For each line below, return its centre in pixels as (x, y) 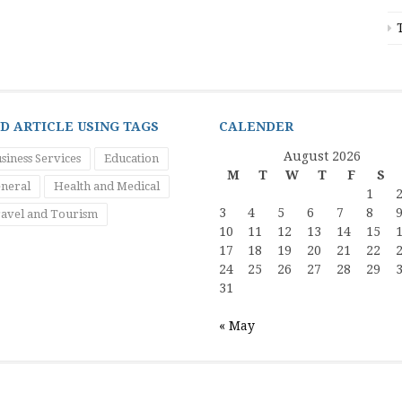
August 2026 (322, 156)
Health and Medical (107, 186)
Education (131, 158)
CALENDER (256, 127)
